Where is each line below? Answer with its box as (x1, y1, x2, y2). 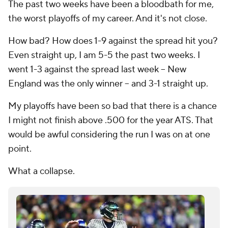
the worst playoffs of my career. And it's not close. (8, 13, 207, 24)
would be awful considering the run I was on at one (8, 129, 210, 140)
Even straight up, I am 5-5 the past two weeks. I (8, 49, 200, 61)
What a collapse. (8, 165, 75, 177)
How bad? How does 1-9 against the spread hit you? (8, 35, 218, 47)
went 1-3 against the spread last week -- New (8, 64, 186, 75)
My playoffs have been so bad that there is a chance (8, 100, 217, 112)
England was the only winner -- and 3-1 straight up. (8, 78, 208, 90)
